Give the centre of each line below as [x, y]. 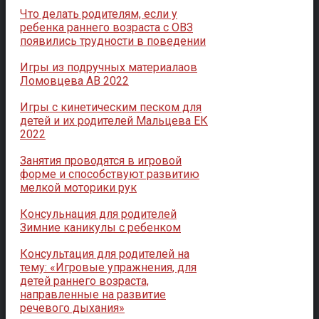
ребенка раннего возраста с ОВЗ [106, 27]
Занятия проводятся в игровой [101, 160]
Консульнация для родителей [98, 214]
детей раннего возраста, [84, 281]
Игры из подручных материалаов [109, 67]
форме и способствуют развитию [110, 174]
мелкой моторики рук [78, 187]
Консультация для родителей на [105, 253]
